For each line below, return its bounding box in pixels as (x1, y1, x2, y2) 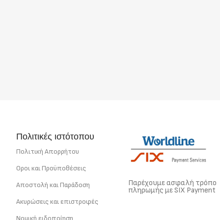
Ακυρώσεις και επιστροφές (16, 197, 98, 206)
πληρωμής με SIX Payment (128, 186, 216, 195)
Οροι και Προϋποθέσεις (16, 164, 86, 172)
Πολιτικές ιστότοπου (16, 131, 94, 142)
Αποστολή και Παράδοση (16, 181, 90, 189)
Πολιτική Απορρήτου (16, 147, 79, 156)
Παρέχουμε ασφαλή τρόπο (128, 178, 217, 188)
